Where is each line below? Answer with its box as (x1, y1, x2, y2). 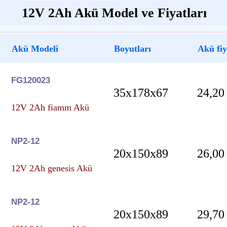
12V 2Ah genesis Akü (11, 163, 92, 173)
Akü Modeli (12, 43, 58, 54)
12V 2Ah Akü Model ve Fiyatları (21, 5, 207, 20)
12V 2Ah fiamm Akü (11, 102, 89, 112)
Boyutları (114, 43, 151, 54)
